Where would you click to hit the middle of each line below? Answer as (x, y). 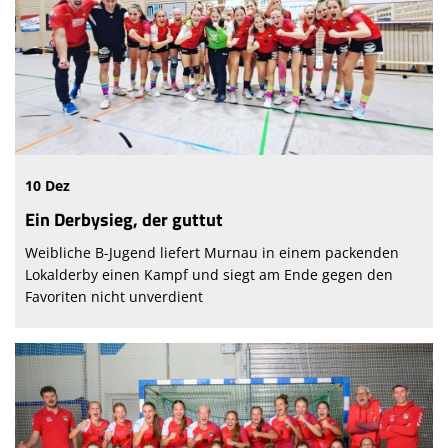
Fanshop (46, 129)
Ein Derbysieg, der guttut (124, 219)
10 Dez (47, 185)
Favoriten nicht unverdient (114, 296)
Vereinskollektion (73, 87)
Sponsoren (52, 45)
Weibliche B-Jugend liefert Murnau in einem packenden (212, 252)
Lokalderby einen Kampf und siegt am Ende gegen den (209, 274)
